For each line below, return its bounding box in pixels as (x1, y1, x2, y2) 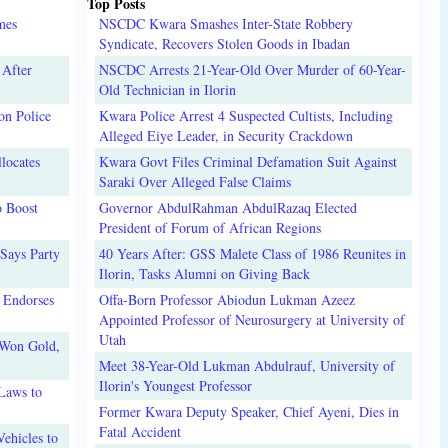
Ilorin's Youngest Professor (98, 375, 252, 395)
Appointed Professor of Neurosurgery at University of (98, 309, 405, 329)
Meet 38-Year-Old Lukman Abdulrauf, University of (98, 355, 395, 375)
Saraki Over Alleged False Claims (98, 171, 291, 191)
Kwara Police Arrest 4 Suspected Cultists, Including (98, 105, 393, 125)
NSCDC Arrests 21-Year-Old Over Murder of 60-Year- (98, 59, 406, 79)
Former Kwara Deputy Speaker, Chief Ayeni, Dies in (98, 401, 399, 421)
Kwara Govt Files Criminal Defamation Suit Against (98, 151, 397, 171)
